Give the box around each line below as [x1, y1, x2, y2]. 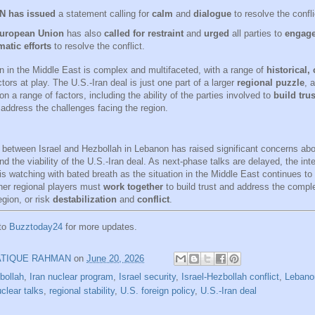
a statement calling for [55, 8, 152, 19]
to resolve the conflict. [51, 40, 145, 51]
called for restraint [103, 27, 184, 39]
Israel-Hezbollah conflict [181, 271, 279, 283]
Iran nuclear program [30, 271, 113, 283]
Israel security [119, 271, 176, 283]
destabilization [53, 193, 117, 205]
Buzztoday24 [9, 221, 63, 233]
